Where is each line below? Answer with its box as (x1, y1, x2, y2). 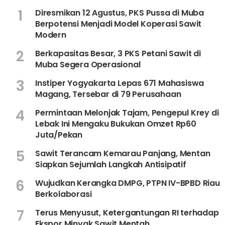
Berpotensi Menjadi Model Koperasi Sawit (35, 18, 202, 30)
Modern (35, 29, 66, 41)
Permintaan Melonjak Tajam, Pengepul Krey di (35, 106, 219, 119)
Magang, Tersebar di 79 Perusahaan (35, 88, 181, 100)
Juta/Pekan (35, 129, 83, 141)
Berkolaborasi (35, 188, 92, 200)
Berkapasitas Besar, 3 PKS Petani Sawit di (35, 47, 201, 59)
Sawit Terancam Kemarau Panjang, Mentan (35, 147, 210, 159)
